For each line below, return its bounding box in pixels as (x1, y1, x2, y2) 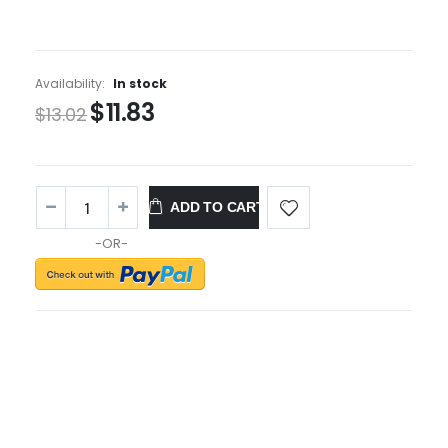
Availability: (35, 75, 108, 93)
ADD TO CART (170, 199, 265, 216)
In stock (113, 75, 167, 93)
